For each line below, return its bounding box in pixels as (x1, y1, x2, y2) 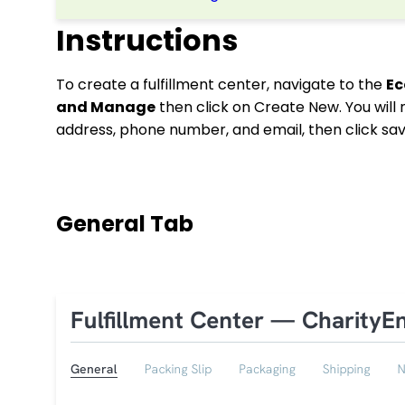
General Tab (56, 209, 193, 239)
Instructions (56, 20, 238, 61)
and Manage (56, 97, 155, 118)
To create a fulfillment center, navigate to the (56, 74, 386, 95)
